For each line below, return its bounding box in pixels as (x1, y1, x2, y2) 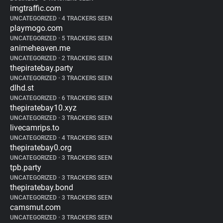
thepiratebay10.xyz (10, 103, 77, 112)
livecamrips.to (10, 123, 59, 132)
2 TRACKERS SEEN (60, 55, 112, 62)
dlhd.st (10, 83, 34, 93)
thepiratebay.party (10, 63, 73, 73)
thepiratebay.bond (10, 183, 73, 192)
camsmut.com (10, 203, 61, 212)
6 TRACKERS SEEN (60, 95, 112, 102)
